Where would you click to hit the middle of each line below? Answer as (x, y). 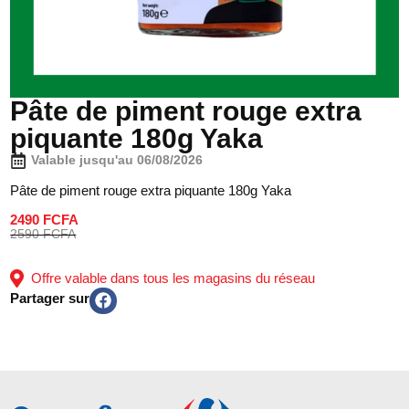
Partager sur (50, 299)
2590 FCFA (43, 234)
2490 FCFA (45, 219)
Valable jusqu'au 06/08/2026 (117, 160)
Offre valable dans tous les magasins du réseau (170, 278)
